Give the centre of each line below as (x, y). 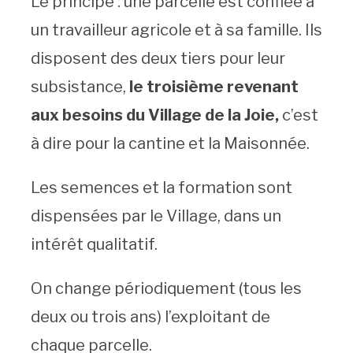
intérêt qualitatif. (94, 244)
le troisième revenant (214, 86)
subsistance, (80, 86)
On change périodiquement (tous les (166, 288)
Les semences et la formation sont (161, 187)
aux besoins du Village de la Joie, (156, 115)
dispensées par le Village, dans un (156, 216)
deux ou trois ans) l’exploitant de (150, 316)
